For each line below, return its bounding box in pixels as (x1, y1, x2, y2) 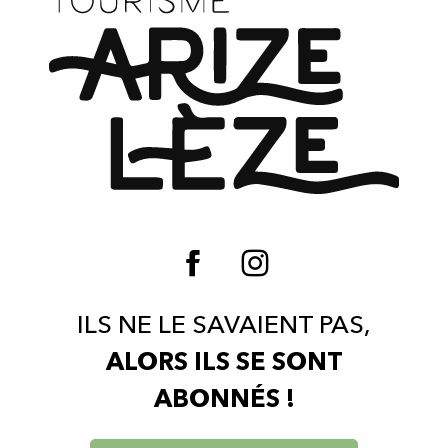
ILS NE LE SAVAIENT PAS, (77, 314, 371, 340)
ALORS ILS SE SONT (105, 351, 343, 377)
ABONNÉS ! (153, 388, 295, 414)
